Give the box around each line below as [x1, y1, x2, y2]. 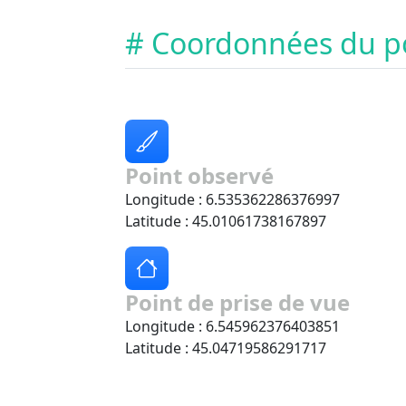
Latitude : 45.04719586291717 [125, 338, 326, 359]
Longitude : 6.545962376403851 [125, 316, 340, 337]
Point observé [125, 160, 274, 191]
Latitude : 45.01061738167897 [125, 211, 326, 232]
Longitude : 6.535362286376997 [125, 189, 340, 210]
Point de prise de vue [125, 287, 350, 318]
